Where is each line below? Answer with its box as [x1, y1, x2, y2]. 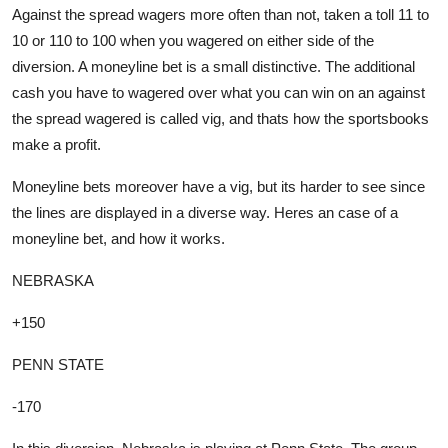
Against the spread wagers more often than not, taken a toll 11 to [12, 5, 429, 23]
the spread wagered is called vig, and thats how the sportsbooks [12, 109, 429, 127]
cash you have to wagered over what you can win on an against [12, 83, 425, 101]
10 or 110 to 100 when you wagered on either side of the [12, 31, 374, 49]
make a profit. [12, 135, 101, 153]
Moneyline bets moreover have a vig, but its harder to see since [12, 177, 425, 195]
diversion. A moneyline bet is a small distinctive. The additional [12, 57, 415, 75]
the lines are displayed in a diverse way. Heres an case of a [12, 203, 398, 221]
